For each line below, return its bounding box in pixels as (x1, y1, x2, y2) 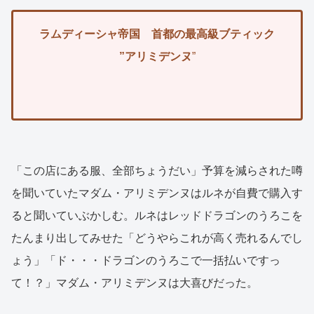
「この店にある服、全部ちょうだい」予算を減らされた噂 (11, 165, 303, 177)
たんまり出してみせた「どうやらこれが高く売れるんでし (11, 232, 303, 245)
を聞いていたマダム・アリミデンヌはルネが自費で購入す (11, 187, 303, 200)
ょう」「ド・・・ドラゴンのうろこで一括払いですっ (11, 254, 280, 267)
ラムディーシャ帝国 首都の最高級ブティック (39, 28, 275, 41)
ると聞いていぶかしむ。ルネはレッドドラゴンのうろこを (11, 210, 303, 222)
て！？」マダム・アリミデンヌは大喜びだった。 (11, 277, 258, 289)
